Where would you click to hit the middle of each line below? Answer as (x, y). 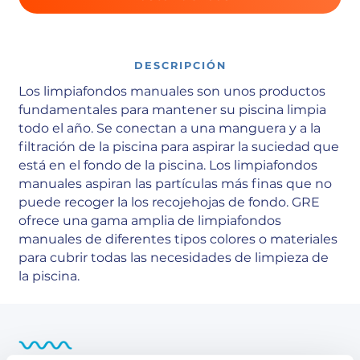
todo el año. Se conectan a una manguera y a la (170, 128)
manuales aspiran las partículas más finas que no (176, 183)
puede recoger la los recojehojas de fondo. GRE (170, 202)
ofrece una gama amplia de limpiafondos (150, 220)
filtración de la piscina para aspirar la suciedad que (179, 146)
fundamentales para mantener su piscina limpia (173, 109)
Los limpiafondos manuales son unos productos (172, 91)
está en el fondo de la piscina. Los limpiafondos (168, 165)
